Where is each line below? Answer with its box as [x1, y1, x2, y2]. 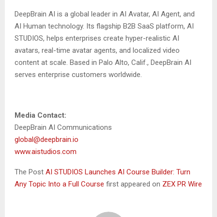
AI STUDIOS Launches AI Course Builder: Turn [46, 168, 190, 177]
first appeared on [106, 180, 162, 189]
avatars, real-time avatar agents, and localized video [15, 46, 180, 55]
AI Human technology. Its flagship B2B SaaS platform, [15, 22, 187, 31]
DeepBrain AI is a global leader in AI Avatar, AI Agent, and [15, 10, 195, 19]
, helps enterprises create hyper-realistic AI [43, 34, 179, 43]
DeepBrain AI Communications [15, 123, 114, 132]
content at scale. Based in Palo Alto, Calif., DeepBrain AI [15, 58, 191, 67]
